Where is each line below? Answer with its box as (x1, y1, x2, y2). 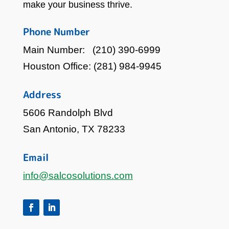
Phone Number (22, 25, 90, 38)
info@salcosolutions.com (22, 170, 133, 181)
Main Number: (22, 44, 93, 55)
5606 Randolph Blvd (22, 107, 113, 118)
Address (22, 87, 61, 101)
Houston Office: (22, 60, 94, 72)
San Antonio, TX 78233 (22, 123, 125, 134)
